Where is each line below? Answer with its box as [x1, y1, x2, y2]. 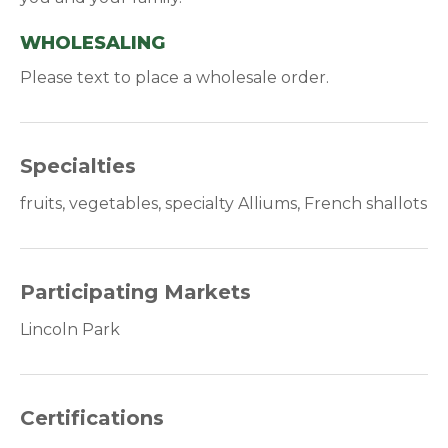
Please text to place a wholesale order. [20, 68, 330, 88]
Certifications [20, 406, 165, 431]
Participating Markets [20, 280, 252, 305]
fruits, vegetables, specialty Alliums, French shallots [20, 194, 428, 214]
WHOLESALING [20, 31, 166, 54]
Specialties [20, 154, 137, 179]
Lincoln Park [20, 320, 121, 340]
